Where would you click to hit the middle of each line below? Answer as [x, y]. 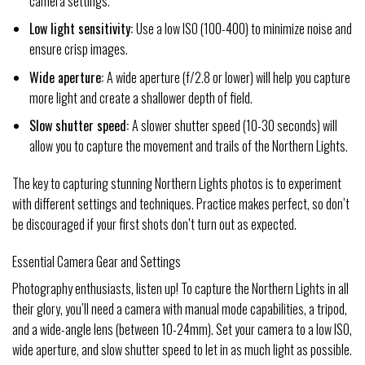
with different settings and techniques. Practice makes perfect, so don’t [181, 204]
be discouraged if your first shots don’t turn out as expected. [154, 224]
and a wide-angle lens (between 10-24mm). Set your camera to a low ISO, [182, 329]
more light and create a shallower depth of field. [141, 97]
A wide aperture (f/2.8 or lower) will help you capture [228, 77]
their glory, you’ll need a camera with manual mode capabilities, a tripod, [180, 308]
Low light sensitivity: [82, 29]
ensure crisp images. [78, 49]
